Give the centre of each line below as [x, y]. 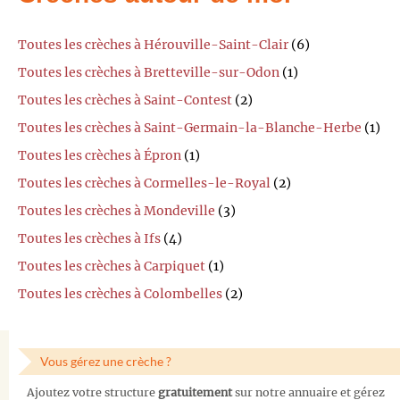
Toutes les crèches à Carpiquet [112, 266]
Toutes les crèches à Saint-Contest [125, 100]
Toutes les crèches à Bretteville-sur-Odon [149, 72]
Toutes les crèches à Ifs [89, 238]
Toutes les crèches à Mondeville [117, 210]
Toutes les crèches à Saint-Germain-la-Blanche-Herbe [190, 127]
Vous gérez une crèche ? [106, 361]
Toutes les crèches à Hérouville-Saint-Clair [153, 44]
